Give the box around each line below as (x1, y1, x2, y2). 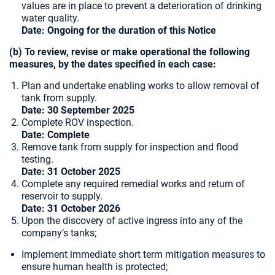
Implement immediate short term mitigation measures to (21, 249, 265, 260)
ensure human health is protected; (21, 261, 168, 273)
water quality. (21, 12, 79, 24)
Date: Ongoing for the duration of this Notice (21, 25, 216, 36)
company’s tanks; (21, 227, 96, 239)
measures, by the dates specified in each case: (9, 58, 216, 70)
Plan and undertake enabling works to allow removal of (21, 80, 260, 91)
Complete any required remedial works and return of (21, 178, 245, 190)
